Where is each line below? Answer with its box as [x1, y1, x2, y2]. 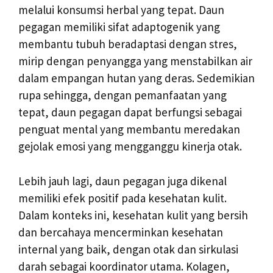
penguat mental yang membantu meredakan [18, 122, 240, 136]
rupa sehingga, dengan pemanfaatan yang [18, 88, 227, 102]
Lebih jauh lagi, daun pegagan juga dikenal [18, 173, 227, 188]
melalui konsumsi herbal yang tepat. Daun [18, 2, 224, 17]
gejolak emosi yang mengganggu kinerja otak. [18, 139, 242, 154]
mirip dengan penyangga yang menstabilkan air [18, 54, 252, 68]
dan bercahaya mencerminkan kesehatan [18, 224, 223, 239]
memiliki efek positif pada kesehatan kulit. [18, 190, 227, 205]
